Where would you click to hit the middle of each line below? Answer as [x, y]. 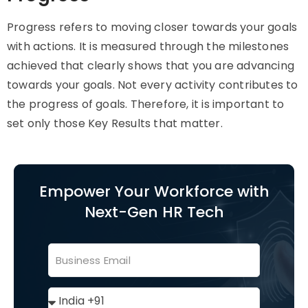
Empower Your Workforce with [154, 191]
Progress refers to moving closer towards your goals [152, 27]
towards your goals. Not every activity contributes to [153, 85]
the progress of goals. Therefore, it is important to [146, 104]
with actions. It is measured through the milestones [148, 46]
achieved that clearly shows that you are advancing [151, 66]
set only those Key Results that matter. [115, 123]
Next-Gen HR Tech [154, 212]
